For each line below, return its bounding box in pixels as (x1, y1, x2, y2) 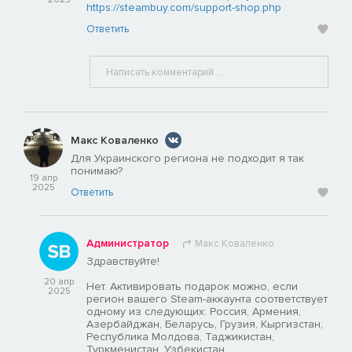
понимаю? (71, 164, 123, 178)
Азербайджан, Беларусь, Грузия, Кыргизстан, (86, 317, 323, 332)
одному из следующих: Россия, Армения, (86, 305, 301, 319)
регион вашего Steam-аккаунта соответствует (86, 292, 328, 306)
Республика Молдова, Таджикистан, (86, 330, 274, 344)
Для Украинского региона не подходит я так (71, 152, 304, 166)
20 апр (44, 276, 74, 288)
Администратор (86, 236, 169, 251)
